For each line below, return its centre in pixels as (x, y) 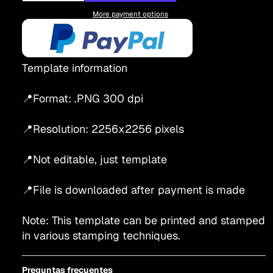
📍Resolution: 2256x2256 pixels (103, 129)
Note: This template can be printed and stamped (144, 221)
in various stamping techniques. (101, 236)
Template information (75, 68)
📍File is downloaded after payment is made (133, 190)
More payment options (130, 13)
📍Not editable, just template (94, 160)
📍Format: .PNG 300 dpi (83, 99)
